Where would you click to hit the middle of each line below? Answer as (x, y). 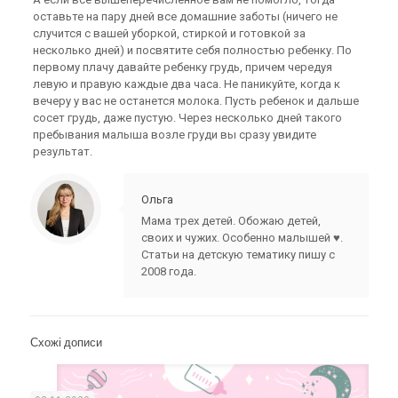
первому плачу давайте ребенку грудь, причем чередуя (183, 67)
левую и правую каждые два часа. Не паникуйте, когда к (187, 84)
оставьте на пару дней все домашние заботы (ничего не (186, 16)
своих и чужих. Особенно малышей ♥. (242, 238)
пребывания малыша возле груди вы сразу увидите (175, 135)
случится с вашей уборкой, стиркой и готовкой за (170, 33)
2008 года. (168, 271)
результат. (63, 151)
